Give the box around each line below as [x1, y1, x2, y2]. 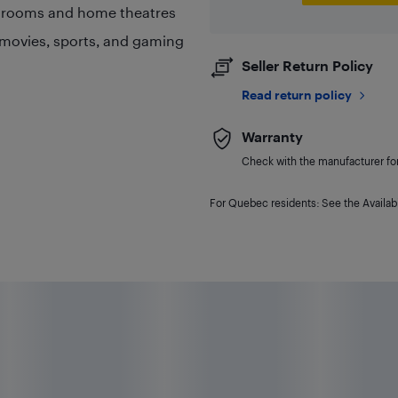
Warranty [241, 128, 303, 145]
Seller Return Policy [241, 57, 373, 74]
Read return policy [241, 87, 352, 102]
